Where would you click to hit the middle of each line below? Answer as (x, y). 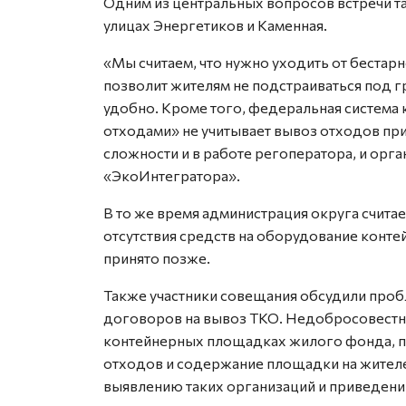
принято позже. (157, 257)
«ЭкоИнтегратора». (172, 175)
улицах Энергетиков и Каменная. (215, 24)
